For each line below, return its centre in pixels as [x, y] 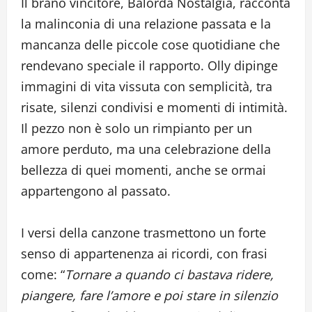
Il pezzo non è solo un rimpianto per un [136, 128]
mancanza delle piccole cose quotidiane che [150, 44]
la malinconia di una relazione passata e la [146, 23]
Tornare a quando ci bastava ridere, [169, 274]
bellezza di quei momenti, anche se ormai [143, 170]
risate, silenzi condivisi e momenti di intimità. [154, 107]
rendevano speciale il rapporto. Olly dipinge [149, 65]
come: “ [43, 274]
